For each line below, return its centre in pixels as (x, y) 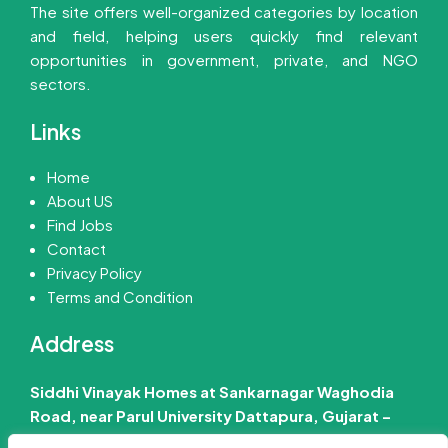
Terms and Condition (120, 296)
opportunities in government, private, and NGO (224, 60)
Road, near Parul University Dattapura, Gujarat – (210, 415)
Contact (76, 248)
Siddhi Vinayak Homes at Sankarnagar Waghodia (212, 391)
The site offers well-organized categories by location (224, 12)
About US (80, 200)
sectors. (60, 84)
